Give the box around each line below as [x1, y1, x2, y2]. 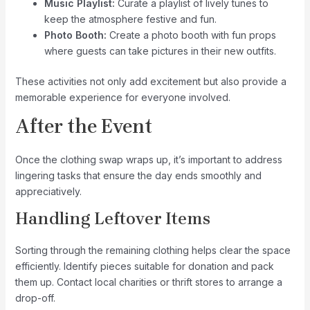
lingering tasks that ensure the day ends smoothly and [15, 170, 262, 182]
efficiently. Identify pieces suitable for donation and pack [15, 260, 274, 273]
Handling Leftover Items [15, 209, 210, 229]
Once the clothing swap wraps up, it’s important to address [15, 154, 282, 166]
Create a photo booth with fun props [106, 29, 276, 42]
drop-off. [15, 292, 55, 304]
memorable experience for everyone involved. [15, 91, 230, 104]
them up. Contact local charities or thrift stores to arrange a [15, 276, 282, 289]
